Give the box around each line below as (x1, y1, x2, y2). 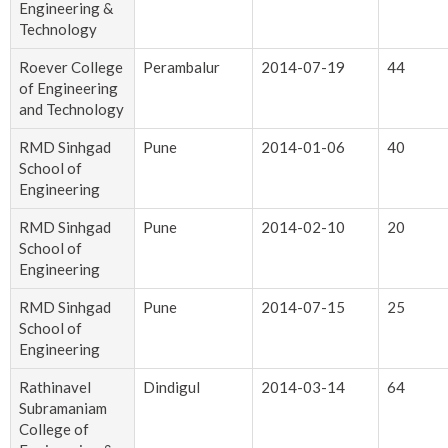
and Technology (19, 100, 124, 119)
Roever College (19, 58, 123, 77)
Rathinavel (19, 378, 91, 397)
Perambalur (143, 58, 220, 77)
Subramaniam (19, 399, 107, 418)
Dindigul (143, 378, 200, 397)
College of (19, 420, 89, 439)
